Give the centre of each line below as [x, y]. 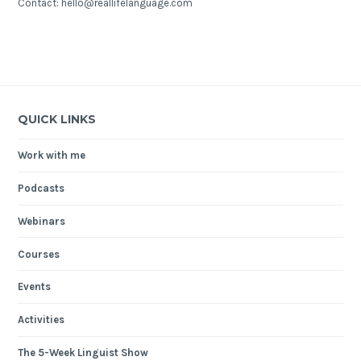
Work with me [52, 156]
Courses [39, 254]
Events [35, 287]
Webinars [42, 221]
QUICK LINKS [57, 119]
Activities [41, 320]
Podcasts [41, 189]
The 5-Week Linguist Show [83, 353]
